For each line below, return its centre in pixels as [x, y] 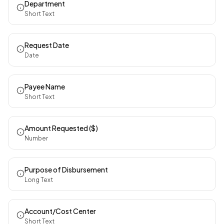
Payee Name [45, 86]
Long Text [39, 180]
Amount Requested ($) [61, 128]
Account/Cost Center [60, 211]
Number [36, 138]
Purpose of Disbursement [66, 169]
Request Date [47, 45]
